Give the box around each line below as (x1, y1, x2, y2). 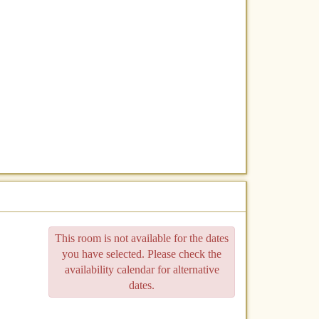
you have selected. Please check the (62, 248, 221, 261)
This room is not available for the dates (55, 232, 229, 245)
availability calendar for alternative (64, 263, 219, 276)
